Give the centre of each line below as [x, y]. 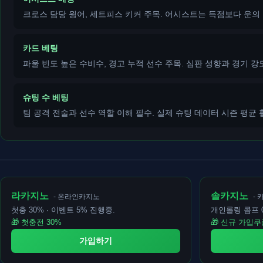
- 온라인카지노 [77, 197]
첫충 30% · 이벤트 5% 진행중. [63, 210]
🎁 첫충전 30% [36, 222]
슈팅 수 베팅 [46, 98]
